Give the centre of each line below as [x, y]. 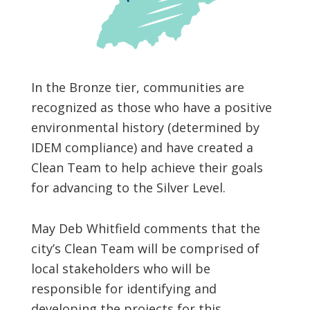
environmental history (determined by [145, 128]
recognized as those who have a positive [151, 108]
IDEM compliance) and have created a [142, 148]
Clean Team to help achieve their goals [147, 168]
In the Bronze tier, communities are [137, 88]
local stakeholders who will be [120, 269]
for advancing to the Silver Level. [128, 188]
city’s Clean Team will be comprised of [145, 249]
